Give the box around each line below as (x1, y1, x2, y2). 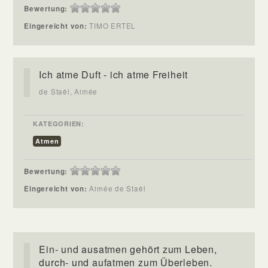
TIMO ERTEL (89, 20, 145, 31)
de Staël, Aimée (39, 86, 98, 96)
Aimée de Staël (89, 183, 155, 193)
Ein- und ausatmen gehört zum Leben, (39, 242, 217, 256)
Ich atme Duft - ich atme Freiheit (39, 67, 188, 81)
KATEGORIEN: (33, 118, 84, 128)
